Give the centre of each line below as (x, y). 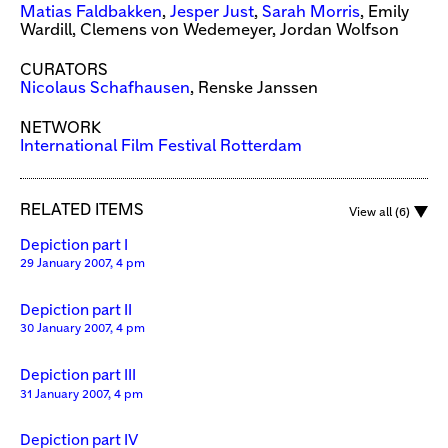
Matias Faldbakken (91, 13)
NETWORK (60, 129)
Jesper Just (212, 13)
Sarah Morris (311, 13)
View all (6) (379, 212)
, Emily (384, 13)
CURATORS (64, 71)
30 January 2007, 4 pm (82, 329)
